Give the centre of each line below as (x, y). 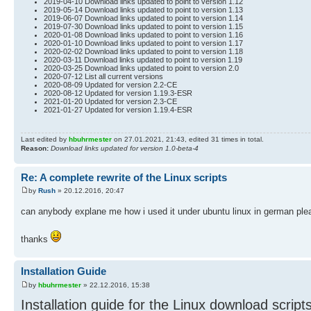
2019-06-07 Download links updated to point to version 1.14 (144, 18)
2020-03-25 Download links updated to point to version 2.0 (142, 68)
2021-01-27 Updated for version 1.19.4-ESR (118, 109)
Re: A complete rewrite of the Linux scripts (124, 177)
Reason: (35, 148)
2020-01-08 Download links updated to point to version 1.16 (144, 34)
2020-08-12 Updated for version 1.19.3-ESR (118, 93)
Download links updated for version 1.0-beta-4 (125, 148)
